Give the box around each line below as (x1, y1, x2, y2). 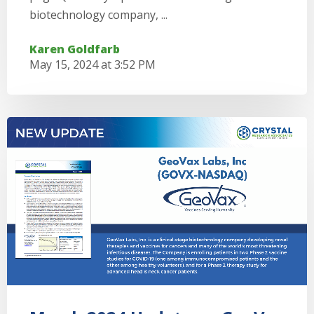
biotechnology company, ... (29, 6, 168, 22)
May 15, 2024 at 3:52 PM (29, 56, 156, 72)
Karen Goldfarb (29, 41, 120, 57)
